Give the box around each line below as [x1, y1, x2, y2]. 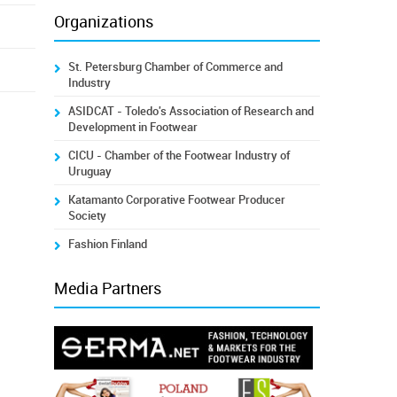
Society [67, 209, 106, 222]
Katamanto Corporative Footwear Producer [67, 193, 285, 206]
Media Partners [53, 279, 161, 299]
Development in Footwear [67, 121, 198, 134]
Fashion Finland [67, 237, 147, 251]
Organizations [53, 12, 153, 32]
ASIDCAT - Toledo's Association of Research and [67, 105, 314, 118]
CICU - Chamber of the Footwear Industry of [67, 149, 290, 162]
